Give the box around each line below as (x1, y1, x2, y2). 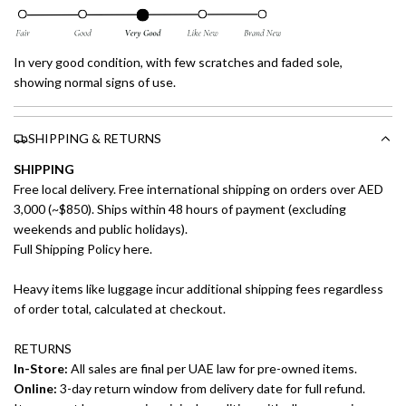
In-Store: (14, 361, 68, 376)
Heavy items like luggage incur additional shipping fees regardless (14, 281, 383, 296)
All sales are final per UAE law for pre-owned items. (68, 361, 357, 376)
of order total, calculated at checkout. (14, 301, 226, 316)
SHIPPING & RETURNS (28, 130, 161, 146)
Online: (14, 381, 57, 396)
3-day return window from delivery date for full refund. (57, 381, 365, 396)
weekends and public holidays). (14, 221, 188, 237)
